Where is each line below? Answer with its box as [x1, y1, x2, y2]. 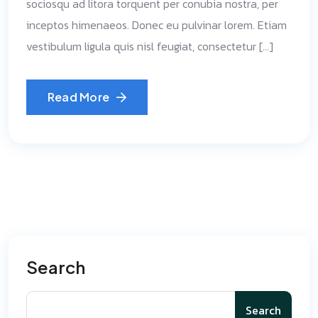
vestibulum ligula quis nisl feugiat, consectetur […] [26, 38, 273, 55]
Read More [48, 89, 110, 104]
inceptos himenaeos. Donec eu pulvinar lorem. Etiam [26, 16, 287, 33]
